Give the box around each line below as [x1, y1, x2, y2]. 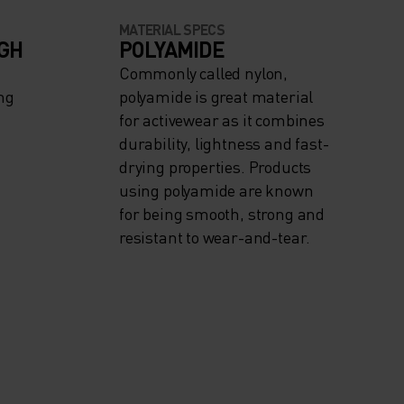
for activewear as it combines [119, 108, 325, 130]
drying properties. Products [119, 155, 312, 177]
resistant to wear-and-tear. [119, 225, 311, 247]
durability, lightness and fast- [119, 132, 329, 153]
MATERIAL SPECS [119, 19, 225, 39]
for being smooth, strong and [119, 202, 325, 224]
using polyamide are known [119, 179, 314, 200]
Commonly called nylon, [119, 61, 289, 83]
